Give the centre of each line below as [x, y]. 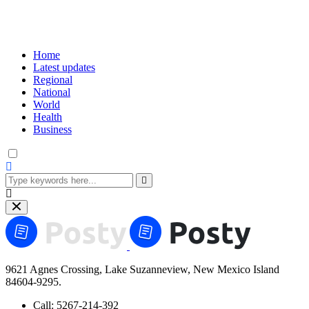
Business [52, 129]
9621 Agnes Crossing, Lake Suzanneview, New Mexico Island [142, 270]
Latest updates [64, 67]
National [52, 92]
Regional [53, 79]
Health [48, 117]
